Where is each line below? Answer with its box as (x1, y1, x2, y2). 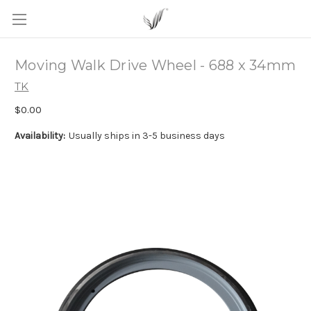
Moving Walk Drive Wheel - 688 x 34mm (15, 57, 296, 74)
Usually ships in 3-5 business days (68, 129, 225, 142)
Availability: (15, 129, 65, 142)
